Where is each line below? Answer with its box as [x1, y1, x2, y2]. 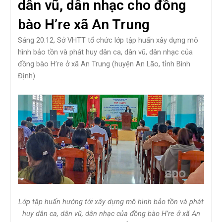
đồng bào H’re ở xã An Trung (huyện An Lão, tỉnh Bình [18, 59, 190, 69]
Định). [18, 71, 37, 81]
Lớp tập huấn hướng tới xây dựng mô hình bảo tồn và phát [18, 197, 204, 206]
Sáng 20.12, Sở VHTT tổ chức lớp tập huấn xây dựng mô [18, 36, 198, 45]
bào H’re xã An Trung [18, 16, 150, 33]
